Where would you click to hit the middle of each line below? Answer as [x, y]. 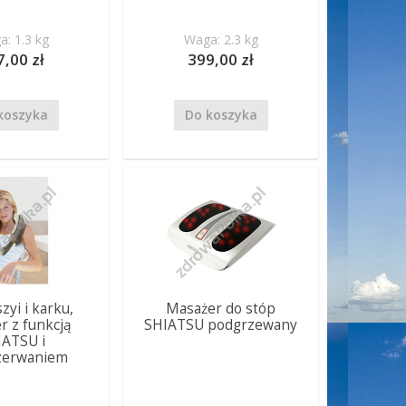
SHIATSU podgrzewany [221, 325]
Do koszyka [221, 115]
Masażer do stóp [221, 309]
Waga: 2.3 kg [221, 39]
